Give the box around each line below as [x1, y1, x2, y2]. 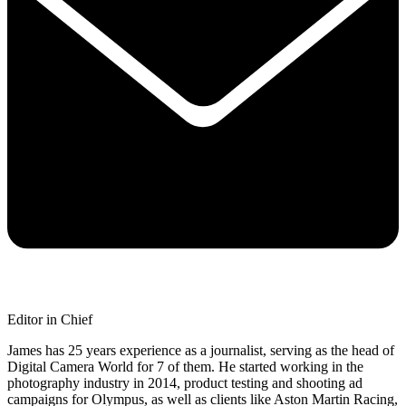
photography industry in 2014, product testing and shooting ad [7, 375, 362, 391]
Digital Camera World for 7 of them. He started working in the [7, 359, 363, 375]
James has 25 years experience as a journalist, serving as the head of [7, 343, 394, 359]
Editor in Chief [7, 312, 92, 328]
